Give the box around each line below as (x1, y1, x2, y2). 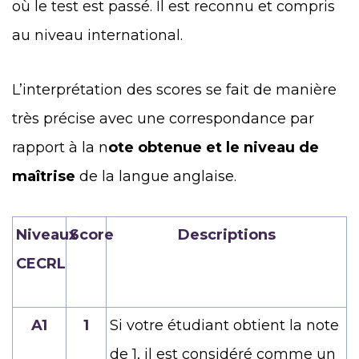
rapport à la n (12, 138, 108, 156)
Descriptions (177, 225, 276, 244)
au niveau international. (12, 26, 183, 44)
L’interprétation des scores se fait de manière (12, 80, 337, 99)
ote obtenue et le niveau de (108, 138, 319, 156)
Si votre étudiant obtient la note (110, 316, 339, 334)
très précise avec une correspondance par (12, 109, 314, 127)
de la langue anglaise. (75, 167, 236, 185)
